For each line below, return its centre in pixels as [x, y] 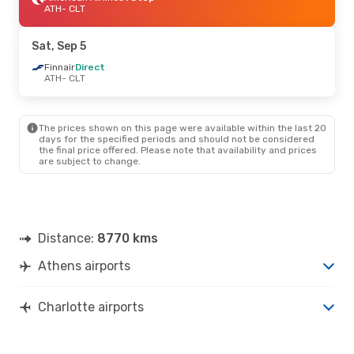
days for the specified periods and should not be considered [177, 139]
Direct [90, 67]
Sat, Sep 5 [59, 46]
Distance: [68, 238]
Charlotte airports [91, 307]
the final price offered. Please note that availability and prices [178, 150]
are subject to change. [90, 161]
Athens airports [84, 265]
